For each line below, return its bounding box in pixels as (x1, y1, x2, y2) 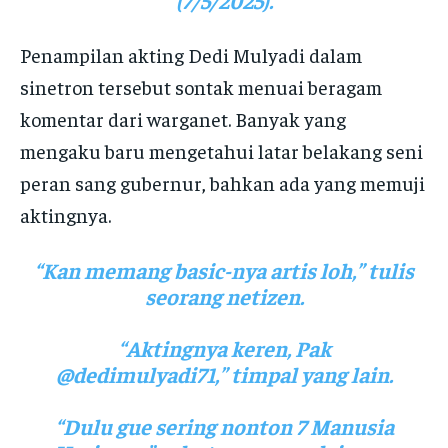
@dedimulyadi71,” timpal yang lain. (55, 359, 393, 388)
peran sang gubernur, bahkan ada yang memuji (20, 169, 425, 195)
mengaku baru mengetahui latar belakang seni (20, 137, 423, 163)
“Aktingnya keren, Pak (117, 333, 331, 362)
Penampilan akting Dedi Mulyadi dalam (20, 41, 362, 67)
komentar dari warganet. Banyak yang (20, 105, 346, 131)
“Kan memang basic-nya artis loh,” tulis (34, 255, 414, 284)
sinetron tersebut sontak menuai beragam (20, 73, 382, 99)
